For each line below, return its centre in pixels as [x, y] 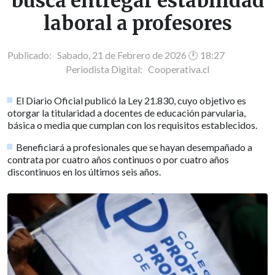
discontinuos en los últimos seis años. [84, 171]
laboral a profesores [137, 24]
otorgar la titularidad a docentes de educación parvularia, [126, 112]
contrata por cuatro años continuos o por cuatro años [118, 159]
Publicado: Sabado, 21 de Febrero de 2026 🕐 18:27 [116, 55]
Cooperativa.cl [179, 69]
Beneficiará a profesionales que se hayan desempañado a [134, 147]
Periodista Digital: [107, 69]
